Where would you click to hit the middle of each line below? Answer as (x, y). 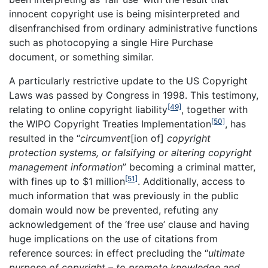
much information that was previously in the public (124, 196)
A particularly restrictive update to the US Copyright (128, 81)
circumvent (105, 138)
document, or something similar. (81, 57)
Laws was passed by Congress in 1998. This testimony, (134, 95)
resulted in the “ (45, 138)
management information (66, 167)
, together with (214, 110)
